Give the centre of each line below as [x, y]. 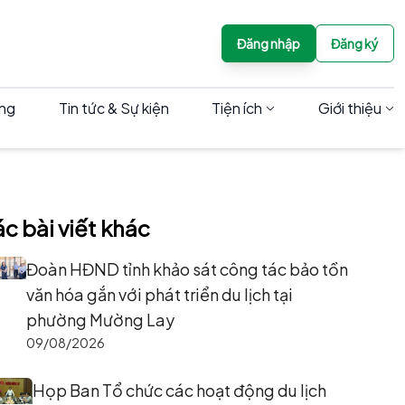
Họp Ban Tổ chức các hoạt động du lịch [180, 390]
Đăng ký [355, 43]
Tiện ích [237, 108]
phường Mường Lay [101, 320]
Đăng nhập [268, 43]
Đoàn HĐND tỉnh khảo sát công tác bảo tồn [188, 269]
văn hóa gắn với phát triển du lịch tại [160, 294]
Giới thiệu [350, 108]
